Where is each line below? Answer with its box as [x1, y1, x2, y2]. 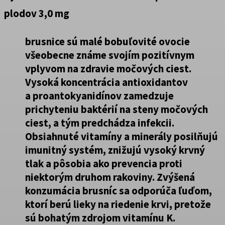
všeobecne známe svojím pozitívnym [25, 48, 194, 62]
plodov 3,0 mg [4, 6, 69, 20]
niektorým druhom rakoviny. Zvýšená [25, 170, 195, 184]
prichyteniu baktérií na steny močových [25, 102, 208, 116]
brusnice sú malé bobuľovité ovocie [25, 34, 190, 48]
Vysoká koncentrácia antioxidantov [25, 75, 188, 89]
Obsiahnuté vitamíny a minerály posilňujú [25, 129, 218, 143]
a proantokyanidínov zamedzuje [25, 88, 174, 102]
